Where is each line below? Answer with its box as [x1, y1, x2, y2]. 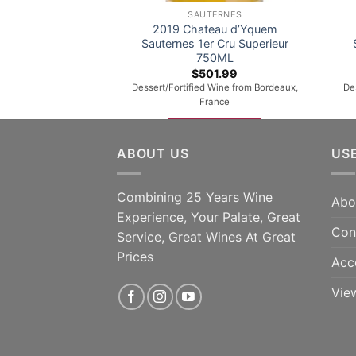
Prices [117, 249, 153, 265]
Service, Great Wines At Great [117, 229, 296, 245]
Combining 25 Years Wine [117, 189, 273, 205]
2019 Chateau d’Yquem [152, 22, 277, 37]
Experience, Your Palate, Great [117, 209, 300, 225]
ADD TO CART [180, 124, 250, 136]
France [199, 95, 230, 107]
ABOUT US [117, 145, 189, 162]
